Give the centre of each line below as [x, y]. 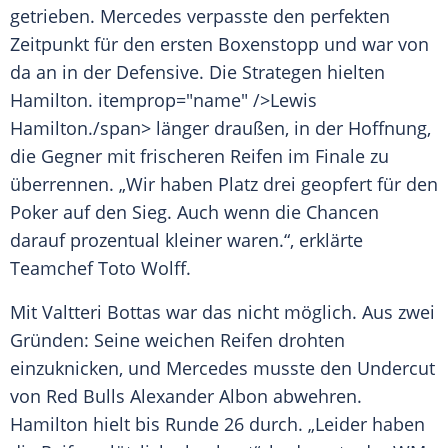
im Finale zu [336, 156]
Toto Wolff [142, 268]
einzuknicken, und [88, 368]
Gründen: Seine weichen [115, 340]
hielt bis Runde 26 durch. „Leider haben [256, 424]
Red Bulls [85, 396]
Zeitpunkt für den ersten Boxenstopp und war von [219, 44]
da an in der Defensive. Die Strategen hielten [197, 72]
